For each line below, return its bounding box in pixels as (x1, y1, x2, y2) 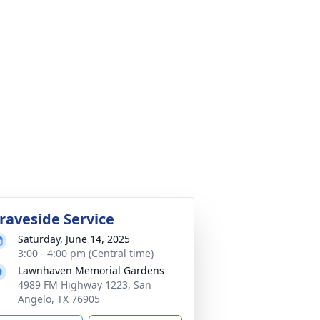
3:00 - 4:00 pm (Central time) (18, 246, 154, 260)
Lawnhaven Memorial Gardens (18, 264, 164, 277)
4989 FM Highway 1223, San (18, 278, 151, 291)
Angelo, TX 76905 (18, 292, 100, 306)
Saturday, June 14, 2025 (18, 232, 130, 246)
